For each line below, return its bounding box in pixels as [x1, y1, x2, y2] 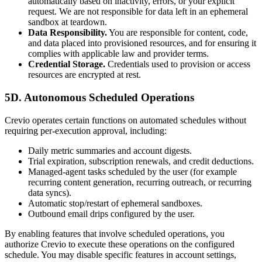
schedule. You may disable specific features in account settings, [5, 249, 236, 260]
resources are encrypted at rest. [28, 70, 141, 80]
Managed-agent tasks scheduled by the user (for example [28, 166, 237, 177]
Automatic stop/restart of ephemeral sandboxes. [28, 198, 202, 208]
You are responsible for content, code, [107, 27, 248, 38]
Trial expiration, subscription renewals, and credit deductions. [28, 156, 254, 166]
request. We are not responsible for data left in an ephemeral [28, 6, 248, 17]
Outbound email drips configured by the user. [28, 208, 195, 219]
